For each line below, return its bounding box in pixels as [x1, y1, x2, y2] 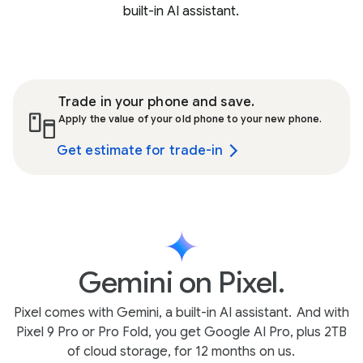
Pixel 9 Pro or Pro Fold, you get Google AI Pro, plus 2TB [16, 324, 347, 340]
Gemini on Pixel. [79, 264, 284, 301]
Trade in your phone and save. [58, 94, 254, 110]
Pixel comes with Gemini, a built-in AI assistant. [14, 305, 292, 321]
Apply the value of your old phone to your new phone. [58, 113, 322, 125]
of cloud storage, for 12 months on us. [66, 344, 295, 360]
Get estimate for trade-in [57, 143, 224, 159]
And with [293, 305, 349, 321]
